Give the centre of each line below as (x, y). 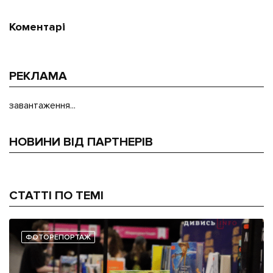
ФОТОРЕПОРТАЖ (58, 237)
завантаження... (42, 105)
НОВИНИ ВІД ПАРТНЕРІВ (81, 142)
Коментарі (37, 27)
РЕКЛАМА (38, 76)
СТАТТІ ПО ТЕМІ (56, 195)
